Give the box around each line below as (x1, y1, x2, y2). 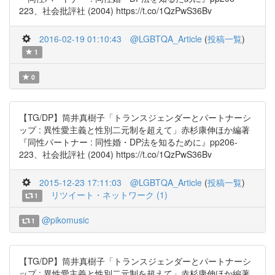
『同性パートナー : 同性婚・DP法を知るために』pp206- (19, 136, 238, 148)
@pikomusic (41, 214, 89, 226)
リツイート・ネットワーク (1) (50, 188, 168, 201)
